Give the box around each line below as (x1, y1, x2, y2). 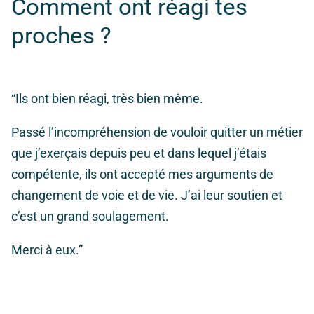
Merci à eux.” (11, 243, 83, 258)
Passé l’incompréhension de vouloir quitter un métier (11, 125, 303, 140)
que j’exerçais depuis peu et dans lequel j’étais (11, 146, 266, 161)
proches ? (11, 22, 111, 50)
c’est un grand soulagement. (11, 209, 169, 224)
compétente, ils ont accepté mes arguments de (11, 167, 273, 182)
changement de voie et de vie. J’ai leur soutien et (11, 188, 282, 203)
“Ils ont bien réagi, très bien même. (11, 91, 203, 107)
